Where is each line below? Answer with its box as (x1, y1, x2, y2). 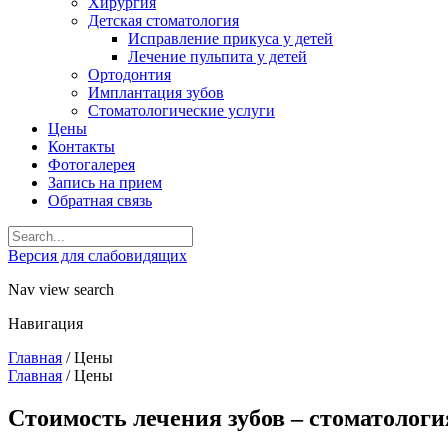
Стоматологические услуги (88, 102, 275, 119)
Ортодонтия (88, 66, 171, 83)
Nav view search (8, 281, 114, 298)
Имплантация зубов (88, 84, 224, 101)
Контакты (48, 138, 115, 155)
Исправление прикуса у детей (128, 30, 333, 47)
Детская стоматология (88, 12, 239, 29)
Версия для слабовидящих (8, 247, 187, 264)
